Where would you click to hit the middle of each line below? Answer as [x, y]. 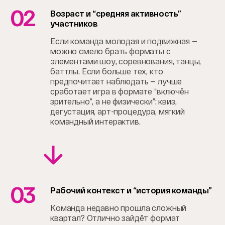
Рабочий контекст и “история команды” [131, 190]
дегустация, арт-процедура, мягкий [118, 111]
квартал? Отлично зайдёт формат [115, 218]
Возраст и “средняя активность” [116, 14]
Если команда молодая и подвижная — [124, 41]
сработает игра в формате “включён [120, 91]
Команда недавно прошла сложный [119, 208]
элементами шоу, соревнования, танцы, [126, 61]
